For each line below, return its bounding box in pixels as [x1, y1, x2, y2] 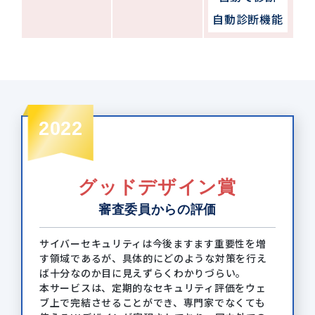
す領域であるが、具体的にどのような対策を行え [39, 250, 267, 265]
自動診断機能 [212, 10, 283, 27]
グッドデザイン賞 [78, 176, 237, 198]
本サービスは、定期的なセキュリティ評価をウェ [39, 280, 266, 295]
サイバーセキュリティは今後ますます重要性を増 [39, 236, 266, 250]
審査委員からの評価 [98, 202, 217, 217]
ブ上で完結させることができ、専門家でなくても [39, 295, 266, 309]
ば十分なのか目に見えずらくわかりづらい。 [39, 265, 246, 280]
